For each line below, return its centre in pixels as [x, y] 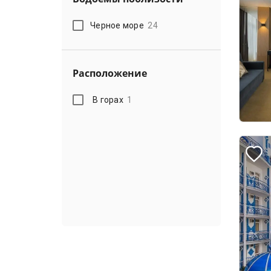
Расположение [110, 73]
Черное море [117, 25]
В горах [108, 100]
